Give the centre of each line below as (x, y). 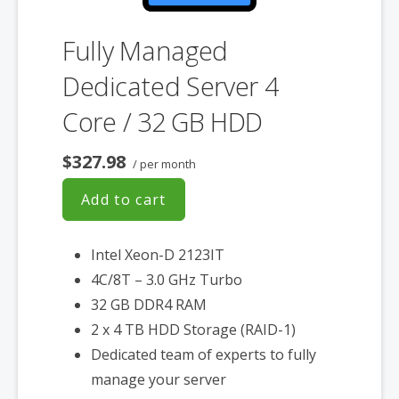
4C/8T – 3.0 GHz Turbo (167, 279)
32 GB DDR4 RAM (149, 304)
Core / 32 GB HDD (163, 121)
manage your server (159, 379)
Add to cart (124, 199)
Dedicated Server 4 (171, 85)
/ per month (163, 163)
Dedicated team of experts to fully (204, 354)
